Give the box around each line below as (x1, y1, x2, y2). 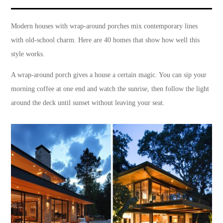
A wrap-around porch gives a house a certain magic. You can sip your (11, 71, 207, 79)
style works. (11, 50, 45, 58)
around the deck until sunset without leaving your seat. (11, 99, 165, 107)
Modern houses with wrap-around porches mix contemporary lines (11, 22, 198, 30)
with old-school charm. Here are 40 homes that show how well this (11, 36, 200, 44)
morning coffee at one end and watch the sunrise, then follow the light (11, 85, 210, 93)
